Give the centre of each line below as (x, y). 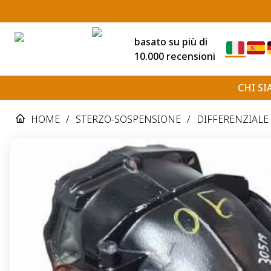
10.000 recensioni (175, 56)
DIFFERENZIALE (233, 119)
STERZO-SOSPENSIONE (128, 119)
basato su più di (171, 41)
